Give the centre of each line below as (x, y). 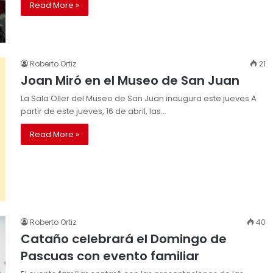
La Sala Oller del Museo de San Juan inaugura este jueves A (139, 98)
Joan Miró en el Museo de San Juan (130, 80)
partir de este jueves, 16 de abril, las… (94, 111)
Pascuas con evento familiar (110, 256)
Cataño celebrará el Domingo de (124, 239)
